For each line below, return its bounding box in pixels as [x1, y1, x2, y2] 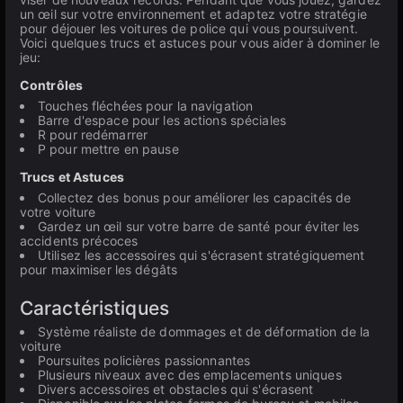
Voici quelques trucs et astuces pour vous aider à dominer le [20, 35, 381, 50]
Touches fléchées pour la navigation [38, 98, 254, 113]
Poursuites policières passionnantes [38, 353, 251, 368]
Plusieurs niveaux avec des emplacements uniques [38, 367, 342, 382]
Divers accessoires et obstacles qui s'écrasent [38, 381, 314, 397]
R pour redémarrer [38, 127, 148, 142]
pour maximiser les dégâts [20, 262, 177, 277]
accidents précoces [20, 233, 139, 248]
